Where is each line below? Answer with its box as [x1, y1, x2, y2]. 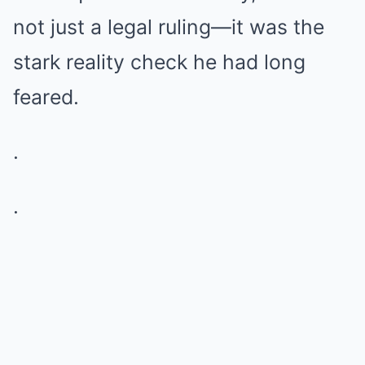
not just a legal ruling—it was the [13, 15, 324, 39]
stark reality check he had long [13, 50, 306, 74]
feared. [13, 85, 79, 109]
